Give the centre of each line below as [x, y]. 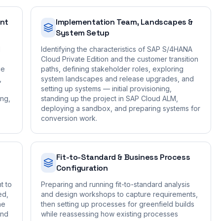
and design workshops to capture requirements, [119, 194]
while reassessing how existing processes [110, 214]
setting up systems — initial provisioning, [106, 89]
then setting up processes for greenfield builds [118, 204]
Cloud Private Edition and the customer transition [120, 59]
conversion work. [69, 118]
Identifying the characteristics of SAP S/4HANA [117, 49]
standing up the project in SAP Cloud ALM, [110, 98]
